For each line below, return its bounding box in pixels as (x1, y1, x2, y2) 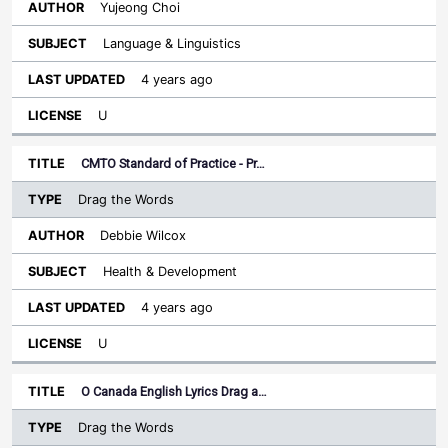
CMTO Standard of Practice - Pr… (81, 156, 265, 171)
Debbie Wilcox (100, 228, 186, 243)
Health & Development (103, 264, 237, 279)
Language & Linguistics (103, 36, 241, 51)
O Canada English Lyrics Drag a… (81, 384, 267, 399)
